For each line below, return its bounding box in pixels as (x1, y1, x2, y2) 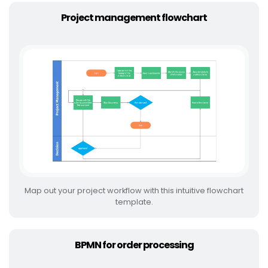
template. (115, 196, 153, 207)
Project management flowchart (61, 11, 207, 25)
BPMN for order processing (74, 237, 194, 252)
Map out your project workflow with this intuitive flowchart (25, 185, 243, 196)
